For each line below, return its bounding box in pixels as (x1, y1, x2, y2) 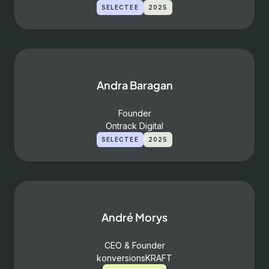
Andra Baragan (96, 78, 173, 92)
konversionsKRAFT (97, 253, 172, 263)
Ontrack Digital (106, 121, 163, 131)
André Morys (101, 210, 168, 224)
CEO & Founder (104, 240, 165, 250)
